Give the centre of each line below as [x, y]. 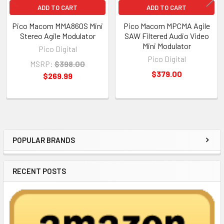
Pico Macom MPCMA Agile [166, 25]
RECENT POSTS [39, 171]
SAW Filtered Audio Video [166, 35]
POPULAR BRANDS [44, 140]
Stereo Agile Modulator [57, 35]
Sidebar [37, 150]
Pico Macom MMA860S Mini [57, 25]
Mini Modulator [166, 45]
